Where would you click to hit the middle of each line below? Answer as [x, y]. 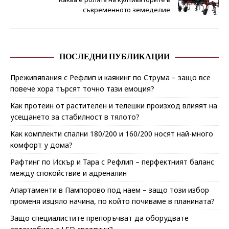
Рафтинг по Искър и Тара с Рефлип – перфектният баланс [112, 162]
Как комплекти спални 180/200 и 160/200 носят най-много [112, 134]
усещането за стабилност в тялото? [75, 117]
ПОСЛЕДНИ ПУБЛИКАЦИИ [114, 57]
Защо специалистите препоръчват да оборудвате [99, 218]
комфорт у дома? [41, 145]
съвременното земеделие [127, 10]
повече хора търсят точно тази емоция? [82, 89]
